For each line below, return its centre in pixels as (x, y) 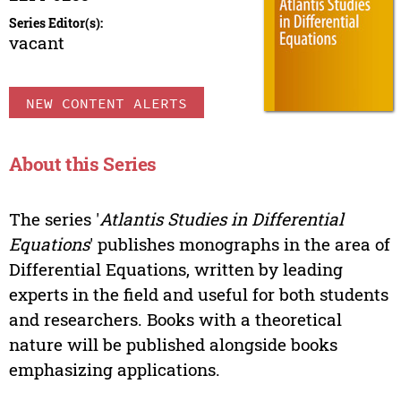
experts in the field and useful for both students (198, 294)
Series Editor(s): (55, 23)
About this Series (83, 164)
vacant (36, 43)
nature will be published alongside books (173, 344)
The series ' (54, 218)
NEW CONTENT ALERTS (106, 102)
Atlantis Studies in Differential (221, 218)
